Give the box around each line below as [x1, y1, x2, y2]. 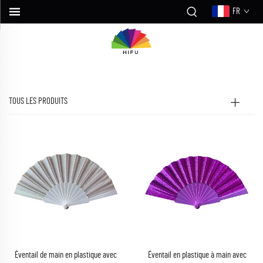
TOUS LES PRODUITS [9, 97, 68, 106]
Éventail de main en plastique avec [15, 251, 117, 259]
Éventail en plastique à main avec [148, 251, 247, 259]
